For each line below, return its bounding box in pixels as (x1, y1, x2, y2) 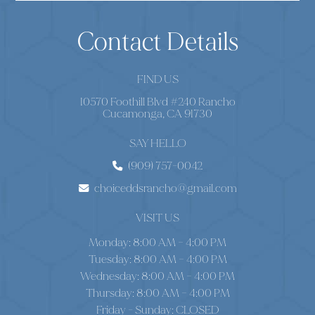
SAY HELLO (129, 136, 186, 150)
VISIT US (136, 211, 179, 225)
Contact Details (77, 27, 238, 58)
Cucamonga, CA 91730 (103, 107, 212, 121)
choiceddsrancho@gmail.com (94, 181, 237, 195)
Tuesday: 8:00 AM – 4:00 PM (88, 252, 227, 266)
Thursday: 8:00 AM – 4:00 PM (85, 286, 230, 300)
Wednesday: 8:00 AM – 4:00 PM (80, 269, 235, 283)
